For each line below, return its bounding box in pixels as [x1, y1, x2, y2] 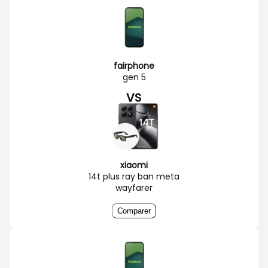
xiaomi [120, 159, 148, 171]
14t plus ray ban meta [89, 170, 179, 182]
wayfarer [115, 181, 153, 194]
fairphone [114, 59, 154, 72]
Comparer [117, 206, 151, 215]
